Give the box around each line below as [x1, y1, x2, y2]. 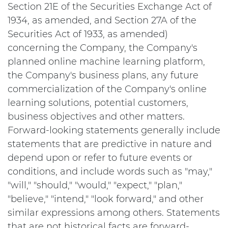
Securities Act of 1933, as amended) [8, 28, 168, 40]
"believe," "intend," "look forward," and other [8, 193, 204, 205]
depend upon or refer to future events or [8, 152, 192, 163]
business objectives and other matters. [8, 111, 185, 122]
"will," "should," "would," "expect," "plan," [8, 180, 182, 191]
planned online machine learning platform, [8, 56, 205, 67]
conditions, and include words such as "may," [8, 166, 212, 177]
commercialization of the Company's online [8, 83, 207, 95]
